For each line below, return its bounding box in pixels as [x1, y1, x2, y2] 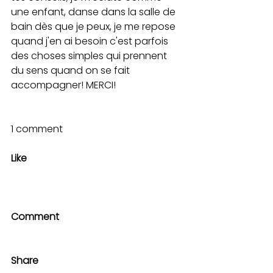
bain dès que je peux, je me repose [11, 19, 178, 34]
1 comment [11, 122, 63, 136]
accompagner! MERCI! [11, 78, 118, 92]
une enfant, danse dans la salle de [11, 5, 178, 19]
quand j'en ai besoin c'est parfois [11, 34, 171, 48]
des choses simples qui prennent [11, 49, 169, 63]
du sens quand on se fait [11, 63, 132, 77]
